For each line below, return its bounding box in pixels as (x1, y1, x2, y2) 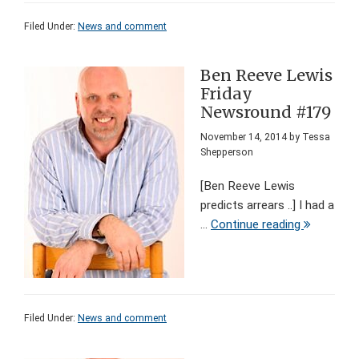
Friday (200, 84, 252, 104)
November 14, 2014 (200, 131, 287, 143)
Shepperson (200, 147, 253, 159)
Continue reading (211, 217, 304, 232)
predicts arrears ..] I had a (200, 198, 334, 213)
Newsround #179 (200, 103, 331, 123)
